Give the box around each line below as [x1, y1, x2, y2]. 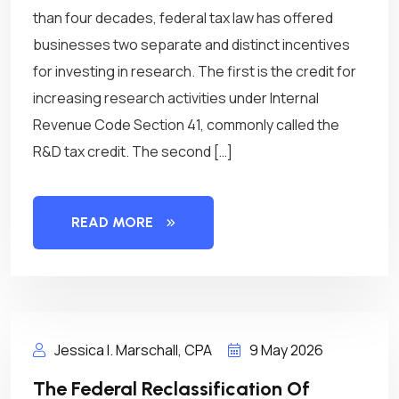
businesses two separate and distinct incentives [33, 35, 350, 54]
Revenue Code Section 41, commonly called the [33, 115, 339, 134]
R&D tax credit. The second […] [33, 142, 232, 161]
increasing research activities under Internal [33, 88, 319, 108]
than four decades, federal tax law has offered [33, 8, 333, 28]
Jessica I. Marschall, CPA [52, 340, 212, 360]
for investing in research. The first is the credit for [33, 61, 356, 81]
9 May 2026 [249, 340, 323, 360]
